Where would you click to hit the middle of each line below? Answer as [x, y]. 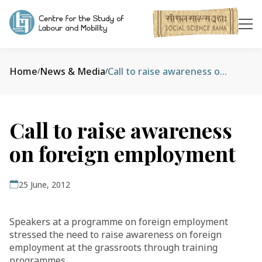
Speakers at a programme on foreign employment [119, 222]
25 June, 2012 [44, 185]
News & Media [73, 71]
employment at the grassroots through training [113, 247]
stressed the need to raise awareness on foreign [116, 235]
